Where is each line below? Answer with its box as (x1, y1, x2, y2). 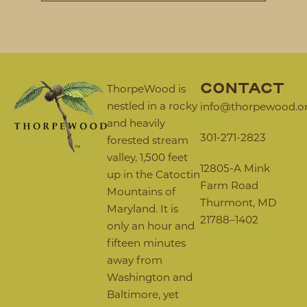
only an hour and (107, 219, 195, 233)
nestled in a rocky (107, 99, 197, 113)
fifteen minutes (107, 236, 186, 250)
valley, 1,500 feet (107, 150, 188, 164)
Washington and (107, 270, 193, 284)
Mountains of (107, 184, 175, 199)
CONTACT (200, 79, 284, 99)
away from (107, 253, 162, 267)
